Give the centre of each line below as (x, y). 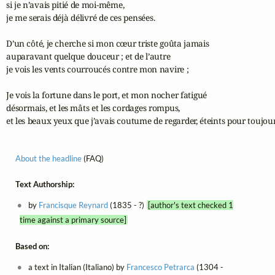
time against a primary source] (73, 220)
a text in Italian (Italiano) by (77, 267)
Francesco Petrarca (161, 267)
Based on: (32, 246)
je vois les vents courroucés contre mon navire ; (98, 69)
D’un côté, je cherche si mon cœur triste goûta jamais (108, 44)
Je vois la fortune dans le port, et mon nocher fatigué (107, 95)
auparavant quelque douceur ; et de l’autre (88, 56)
